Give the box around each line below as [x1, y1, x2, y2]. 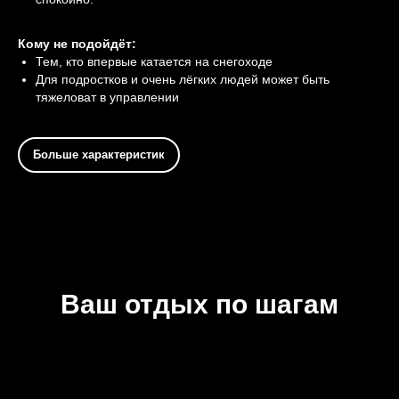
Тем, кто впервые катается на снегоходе [36, 53, 273, 69]
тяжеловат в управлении [36, 89, 179, 104]
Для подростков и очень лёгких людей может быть [36, 71, 330, 86]
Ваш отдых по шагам [61, 289, 338, 319]
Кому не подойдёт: [18, 36, 136, 51]
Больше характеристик [33, 147, 165, 161]
